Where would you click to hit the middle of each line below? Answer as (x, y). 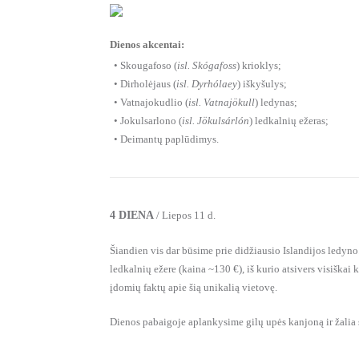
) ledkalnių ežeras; (289, 121)
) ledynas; (276, 103)
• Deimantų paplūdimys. (166, 139)
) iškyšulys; (262, 84)
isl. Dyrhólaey (207, 84)
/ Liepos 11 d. (185, 216)
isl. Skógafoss (207, 66)
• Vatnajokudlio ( (151, 103)
